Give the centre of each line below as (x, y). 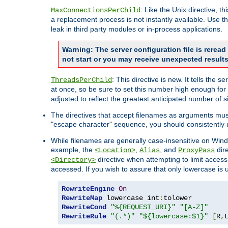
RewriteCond (84, 207)
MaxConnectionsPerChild (96, 10)
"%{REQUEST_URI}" (143, 207)
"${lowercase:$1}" (174, 217)
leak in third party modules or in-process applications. (137, 29)
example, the (73, 150)
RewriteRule (84, 217)
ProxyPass (196, 150)
